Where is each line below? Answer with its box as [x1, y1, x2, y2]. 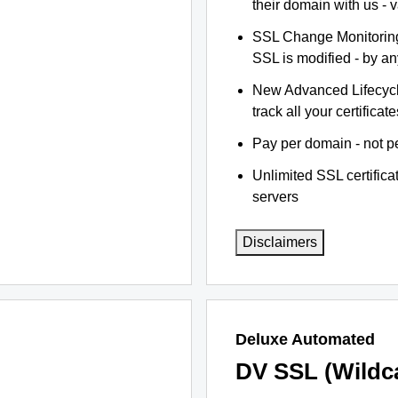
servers [252, 189, 299, 204]
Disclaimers [243, 235, 317, 250]
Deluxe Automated [235, 330, 375, 348]
